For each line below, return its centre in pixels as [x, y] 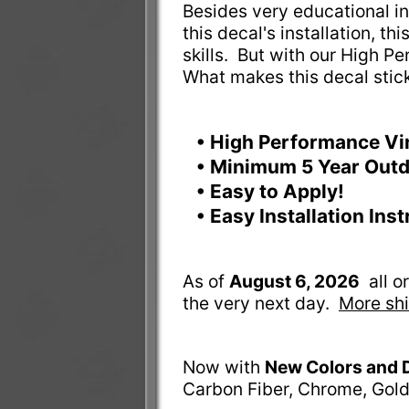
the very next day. [260, 304]
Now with [223, 367]
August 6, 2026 [294, 282]
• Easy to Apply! [272, 192]
